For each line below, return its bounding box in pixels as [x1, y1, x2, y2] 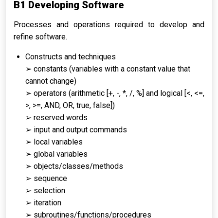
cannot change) [25, 76, 76, 86]
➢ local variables [25, 137, 83, 146]
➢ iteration [25, 198, 61, 207]
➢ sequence [25, 174, 67, 183]
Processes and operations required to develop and [14, 20, 204, 29]
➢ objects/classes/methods [25, 162, 123, 171]
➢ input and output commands [25, 125, 127, 134]
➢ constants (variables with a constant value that [25, 64, 190, 73]
